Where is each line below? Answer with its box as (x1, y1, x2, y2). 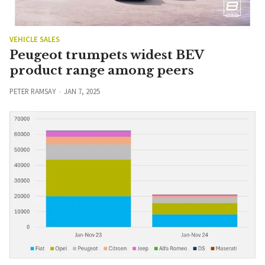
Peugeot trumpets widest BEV (9, 47, 203, 63)
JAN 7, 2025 (63, 86, 100, 96)
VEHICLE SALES (9, 34, 60, 44)
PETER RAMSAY (9, 86, 56, 96)
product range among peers (9, 62, 194, 78)
